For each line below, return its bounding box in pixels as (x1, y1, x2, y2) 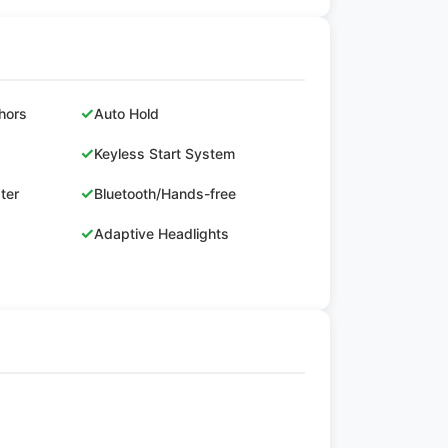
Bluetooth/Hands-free (93, 184, 236, 202)
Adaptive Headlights (93, 224, 229, 242)
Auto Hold (93, 104, 159, 122)
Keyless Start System (93, 144, 235, 162)
